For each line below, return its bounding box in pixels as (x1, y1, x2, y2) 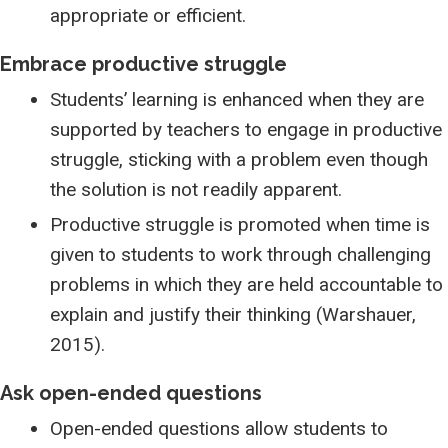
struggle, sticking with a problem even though (50, 148, 428, 171)
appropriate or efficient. (50, 4, 246, 27)
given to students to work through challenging (50, 243, 431, 266)
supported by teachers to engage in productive (50, 118, 442, 141)
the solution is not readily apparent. (50, 178, 342, 201)
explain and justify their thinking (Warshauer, (50, 303, 416, 326)
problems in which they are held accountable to (50, 273, 443, 296)
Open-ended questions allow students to (50, 417, 388, 440)
